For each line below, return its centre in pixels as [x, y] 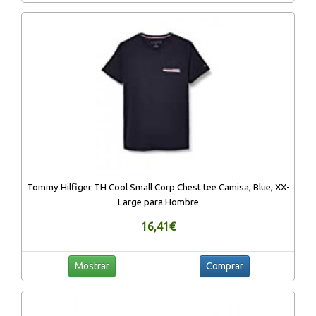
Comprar [224, 266]
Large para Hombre [158, 202]
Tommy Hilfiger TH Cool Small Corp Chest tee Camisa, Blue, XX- [158, 187]
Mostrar [92, 266]
